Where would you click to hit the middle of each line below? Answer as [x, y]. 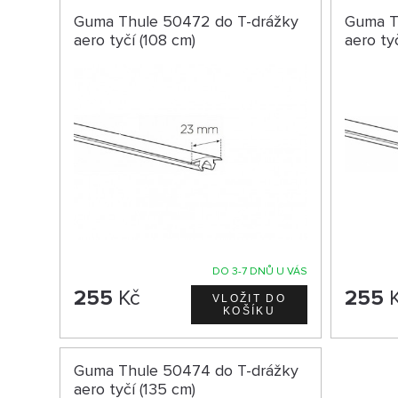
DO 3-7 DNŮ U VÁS [260, 271]
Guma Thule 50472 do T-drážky [187, 22]
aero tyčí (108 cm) [135, 40]
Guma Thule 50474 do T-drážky [187, 370]
